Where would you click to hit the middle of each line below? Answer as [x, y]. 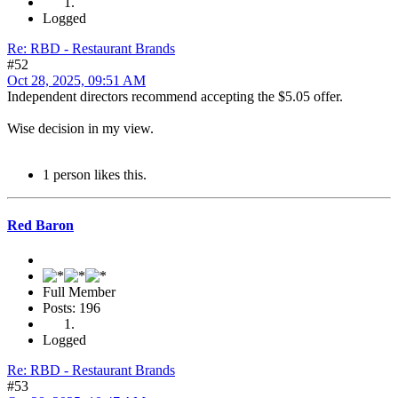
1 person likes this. [95, 174]
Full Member [79, 292]
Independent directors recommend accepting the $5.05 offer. [175, 96]
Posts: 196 [72, 308]
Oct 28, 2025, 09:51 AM [76, 80]
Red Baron [40, 226]
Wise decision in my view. [80, 128]
